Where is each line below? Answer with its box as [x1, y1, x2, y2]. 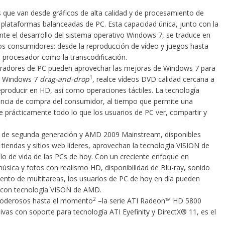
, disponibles [160, 130, 201, 139]
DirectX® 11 [157, 207, 197, 216]
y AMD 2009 [77, 130, 122, 139]
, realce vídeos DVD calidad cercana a [92, 74, 214, 84]
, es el [196, 207, 216, 216]
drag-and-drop [39, 74, 89, 84]
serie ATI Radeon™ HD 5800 [109, 196, 201, 205]
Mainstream [121, 130, 161, 139]
